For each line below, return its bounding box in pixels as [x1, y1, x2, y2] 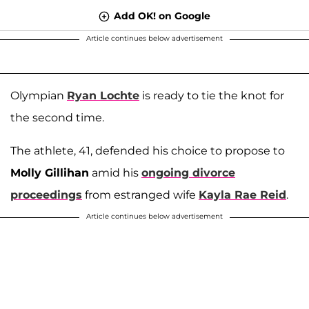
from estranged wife [82, 188, 199, 201]
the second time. [10, 110, 104, 124]
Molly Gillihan [10, 166, 89, 179]
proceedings [10, 188, 82, 201]
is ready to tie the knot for [139, 88, 284, 102]
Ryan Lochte [67, 88, 139, 102]
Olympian [10, 88, 67, 102]
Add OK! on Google [114, 9, 210, 22]
